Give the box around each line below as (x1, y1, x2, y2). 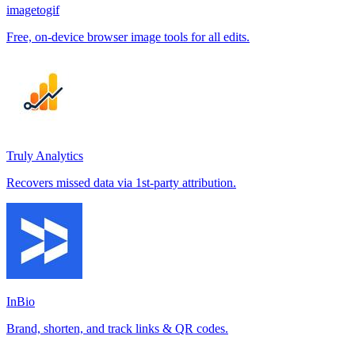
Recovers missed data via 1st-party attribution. (6, 175, 236, 189)
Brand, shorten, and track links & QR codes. (6, 321, 228, 335)
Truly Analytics (6, 148, 83, 162)
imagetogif (6, 2, 59, 17)
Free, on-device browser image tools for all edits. (6, 29, 250, 44)
